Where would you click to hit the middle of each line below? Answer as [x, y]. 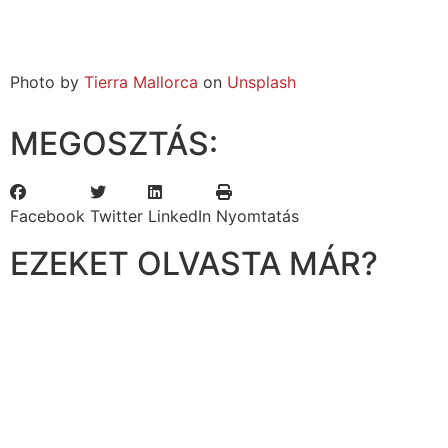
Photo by [47, 81]
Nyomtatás [257, 216]
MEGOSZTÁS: [114, 144]
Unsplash [261, 81]
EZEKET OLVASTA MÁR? [194, 264]
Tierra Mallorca [141, 81]
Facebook [47, 216]
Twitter [116, 216]
